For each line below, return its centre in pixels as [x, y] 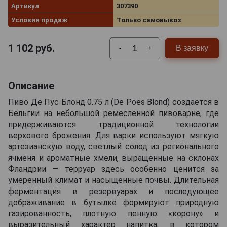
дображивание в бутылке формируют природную [113, 202]
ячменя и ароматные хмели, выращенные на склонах [113, 158]
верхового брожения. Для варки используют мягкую [113, 135]
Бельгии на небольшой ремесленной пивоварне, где [113, 113]
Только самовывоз [149, 20]
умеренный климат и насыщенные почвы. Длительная [113, 180]
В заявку [192, 48]
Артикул [25, 6]
